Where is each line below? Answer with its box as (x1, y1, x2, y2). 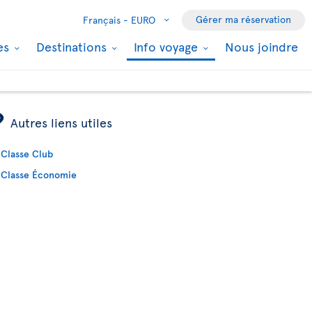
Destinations (36, 38, 110, 55)
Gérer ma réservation (196, 13, 291, 26)
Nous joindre (225, 38, 298, 55)
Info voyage (134, 38, 201, 55)
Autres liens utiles (10, 114, 113, 131)
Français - (83, 13, 128, 26)
